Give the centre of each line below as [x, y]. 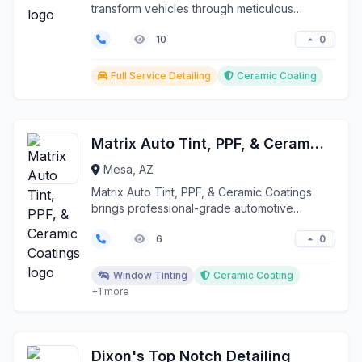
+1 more [110, 291]
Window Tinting [150, 275]
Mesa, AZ [128, 169]
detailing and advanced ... [160, 25]
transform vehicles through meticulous [192, 8]
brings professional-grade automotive [192, 208]
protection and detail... [150, 224]
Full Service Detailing [161, 76]
